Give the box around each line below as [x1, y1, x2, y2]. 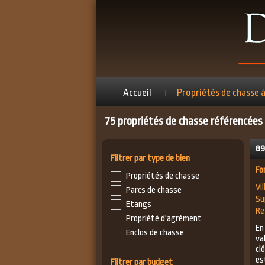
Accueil [122, 87, 151, 98]
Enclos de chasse [126, 228, 184, 238]
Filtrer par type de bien [111, 153, 190, 163]
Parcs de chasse [126, 185, 182, 196]
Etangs [126, 199, 151, 210]
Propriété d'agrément [126, 214, 202, 224]
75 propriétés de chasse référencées [105, 115, 263, 128]
